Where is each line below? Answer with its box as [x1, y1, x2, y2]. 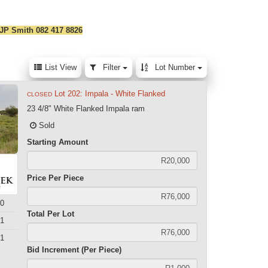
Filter [102, 63, 123, 72]
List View [44, 63, 77, 72]
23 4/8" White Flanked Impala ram [27, 104, 145, 113]
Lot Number [154, 63, 197, 72]
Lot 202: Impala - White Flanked [54, 89, 166, 98]
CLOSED [27, 91, 53, 98]
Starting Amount [27, 138, 89, 147]
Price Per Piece [27, 173, 84, 182]
